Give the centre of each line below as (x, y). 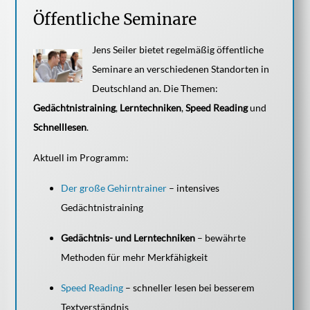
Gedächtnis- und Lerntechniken (128, 237)
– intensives (194, 188)
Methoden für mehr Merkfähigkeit (134, 257)
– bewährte (220, 237)
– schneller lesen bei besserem (190, 287)
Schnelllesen (60, 127)
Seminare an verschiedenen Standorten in (181, 69)
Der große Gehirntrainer (115, 188)
